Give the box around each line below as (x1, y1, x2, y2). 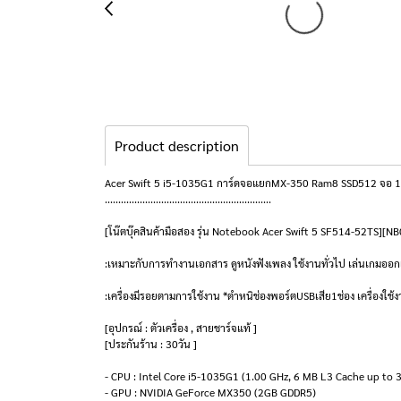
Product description (115, 136, 239, 155)
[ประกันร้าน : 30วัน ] (105, 337, 197, 351)
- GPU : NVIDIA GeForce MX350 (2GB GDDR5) (105, 385, 316, 399)
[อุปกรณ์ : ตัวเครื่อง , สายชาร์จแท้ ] (105, 320, 257, 335)
